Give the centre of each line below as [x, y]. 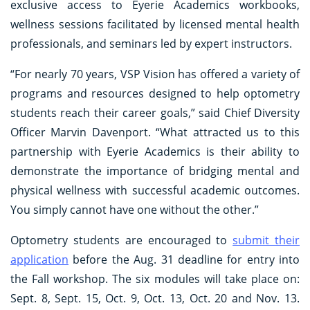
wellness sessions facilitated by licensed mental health [155, 24]
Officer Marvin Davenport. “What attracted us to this [155, 132]
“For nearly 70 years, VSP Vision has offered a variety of [155, 74]
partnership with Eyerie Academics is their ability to [155, 151]
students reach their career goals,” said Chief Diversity [155, 112]
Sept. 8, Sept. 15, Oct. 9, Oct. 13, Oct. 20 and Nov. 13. [155, 298]
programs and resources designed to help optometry [155, 93]
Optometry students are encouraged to [122, 240]
